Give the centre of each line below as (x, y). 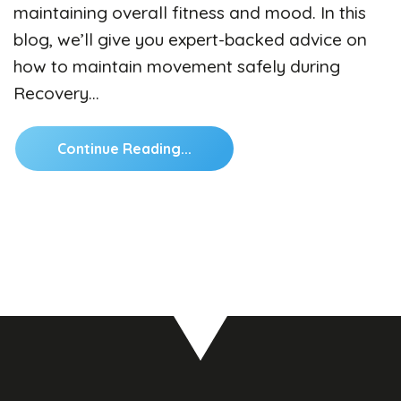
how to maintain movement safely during (177, 66)
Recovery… (56, 93)
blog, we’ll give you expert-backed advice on (190, 39)
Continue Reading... (124, 148)
